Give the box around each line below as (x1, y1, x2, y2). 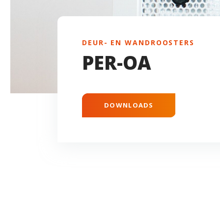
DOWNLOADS (104, 100, 154, 110)
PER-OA (82, 49, 151, 75)
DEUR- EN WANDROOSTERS (82, 37, 194, 47)
